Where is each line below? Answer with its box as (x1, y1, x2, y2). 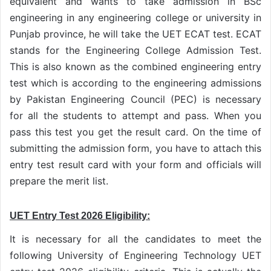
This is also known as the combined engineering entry (10, 60, 261, 73)
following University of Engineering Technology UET (10, 249, 261, 261)
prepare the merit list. (10, 175, 108, 188)
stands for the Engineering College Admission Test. (10, 44, 261, 57)
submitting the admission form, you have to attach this (10, 142, 261, 155)
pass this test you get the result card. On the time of (10, 126, 261, 139)
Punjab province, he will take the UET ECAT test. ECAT (10, 28, 261, 41)
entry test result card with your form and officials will (10, 158, 261, 171)
